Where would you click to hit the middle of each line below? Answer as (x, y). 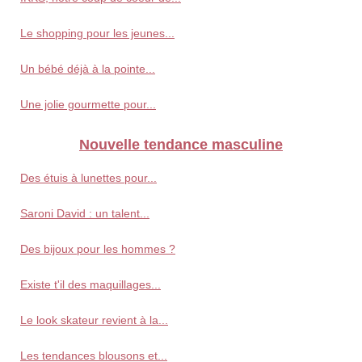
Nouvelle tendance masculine (181, 145)
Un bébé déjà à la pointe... (88, 69)
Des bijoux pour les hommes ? (98, 249)
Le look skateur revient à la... (94, 320)
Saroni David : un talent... (85, 214)
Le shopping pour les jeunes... (97, 34)
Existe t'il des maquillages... (90, 285)
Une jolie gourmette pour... (88, 105)
